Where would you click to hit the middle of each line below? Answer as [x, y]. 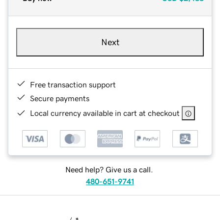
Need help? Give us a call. [109, 170]
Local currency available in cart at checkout [105, 113]
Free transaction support [73, 84]
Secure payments [60, 98]
